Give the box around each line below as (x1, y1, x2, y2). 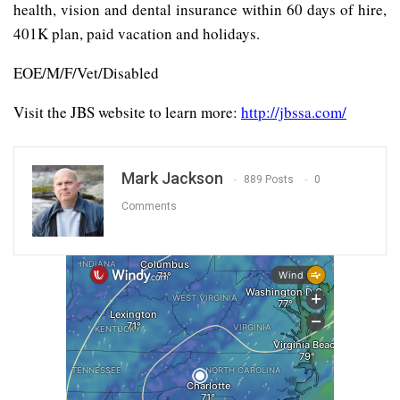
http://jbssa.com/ (241, 101, 346, 122)
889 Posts (244, 173, 294, 187)
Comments (121, 200, 177, 213)
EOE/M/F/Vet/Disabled (13, 62, 159, 83)
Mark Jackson (121, 168, 223, 187)
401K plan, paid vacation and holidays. (13, 22, 260, 44)
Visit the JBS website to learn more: (13, 101, 241, 122)
